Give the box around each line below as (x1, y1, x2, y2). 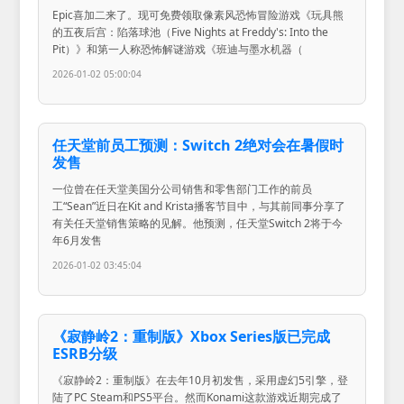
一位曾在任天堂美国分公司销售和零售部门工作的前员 (52, 181, 313, 197)
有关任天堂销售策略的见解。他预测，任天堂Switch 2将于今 (52, 216, 344, 232)
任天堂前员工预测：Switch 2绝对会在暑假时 (52, 135, 344, 156)
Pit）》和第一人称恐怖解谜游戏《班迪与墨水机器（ (52, 41, 304, 58)
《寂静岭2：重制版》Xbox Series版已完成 (52, 326, 331, 347)
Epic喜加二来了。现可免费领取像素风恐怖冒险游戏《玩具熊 (52, 7, 344, 23)
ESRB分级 (52, 344, 118, 364)
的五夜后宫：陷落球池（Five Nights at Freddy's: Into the (52, 24, 329, 41)
